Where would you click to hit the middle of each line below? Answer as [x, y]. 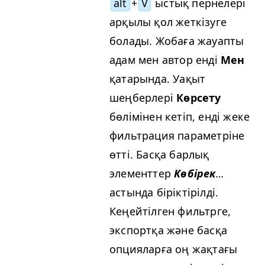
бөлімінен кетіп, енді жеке [180, 116]
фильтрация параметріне [177, 135]
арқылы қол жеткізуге [168, 22]
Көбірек [195, 173]
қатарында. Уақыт [158, 78]
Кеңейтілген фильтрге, [170, 211]
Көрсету [199, 97]
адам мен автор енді [165, 59]
